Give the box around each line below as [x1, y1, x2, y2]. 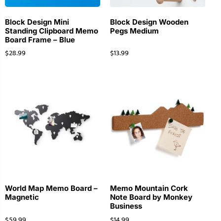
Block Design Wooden [110, 17, 188, 27]
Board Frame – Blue [5, 35, 75, 44]
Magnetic [5, 192, 39, 202]
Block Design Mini [5, 17, 69, 27]
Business [110, 201, 142, 211]
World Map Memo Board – [5, 184, 98, 193]
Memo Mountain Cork [110, 184, 188, 193]
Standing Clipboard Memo [5, 26, 98, 36]
